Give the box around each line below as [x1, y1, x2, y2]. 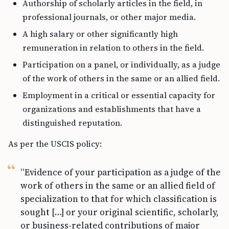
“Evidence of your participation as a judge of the [20, 166, 221, 178]
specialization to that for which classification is [20, 193, 217, 205]
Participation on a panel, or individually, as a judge [22, 59, 220, 70]
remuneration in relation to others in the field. [22, 42, 204, 53]
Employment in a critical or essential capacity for [22, 89, 215, 101]
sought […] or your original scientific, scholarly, [20, 206, 219, 218]
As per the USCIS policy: [8, 138, 102, 149]
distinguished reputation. [22, 117, 122, 128]
